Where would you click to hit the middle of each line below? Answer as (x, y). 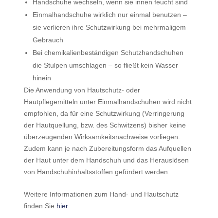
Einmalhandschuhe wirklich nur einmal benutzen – (109, 15)
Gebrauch (48, 40)
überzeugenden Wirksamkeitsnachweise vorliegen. (102, 137)
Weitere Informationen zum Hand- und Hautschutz (101, 194)
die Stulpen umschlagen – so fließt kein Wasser (105, 65)
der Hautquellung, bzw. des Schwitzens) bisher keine (105, 125)
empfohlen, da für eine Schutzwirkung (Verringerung (104, 113)
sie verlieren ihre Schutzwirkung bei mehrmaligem (109, 27)
